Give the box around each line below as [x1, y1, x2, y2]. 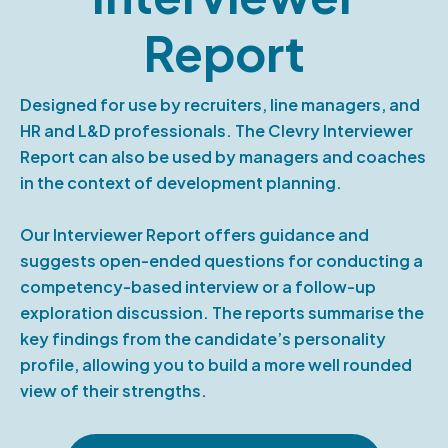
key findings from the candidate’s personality [20, 328, 386, 350]
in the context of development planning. [20, 172, 342, 194]
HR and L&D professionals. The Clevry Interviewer [20, 120, 413, 142]
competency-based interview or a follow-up [20, 276, 376, 298]
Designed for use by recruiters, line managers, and [20, 94, 420, 116]
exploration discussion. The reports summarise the [20, 302, 424, 324]
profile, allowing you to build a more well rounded [20, 354, 412, 376]
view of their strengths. [20, 380, 207, 402]
